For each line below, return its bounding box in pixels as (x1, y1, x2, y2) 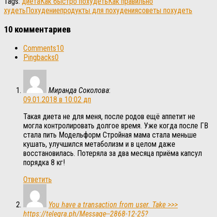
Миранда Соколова (48, 86, 109, 95)
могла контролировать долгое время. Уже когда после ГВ (23, 121, 208, 131)
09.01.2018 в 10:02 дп (23, 95, 91, 105)
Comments (23, 44, 56, 53)
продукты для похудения (60, 6, 138, 15)
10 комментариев (4, 24, 71, 35)
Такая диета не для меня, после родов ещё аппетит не (23, 112, 195, 122)
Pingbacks (23, 53, 55, 62)
